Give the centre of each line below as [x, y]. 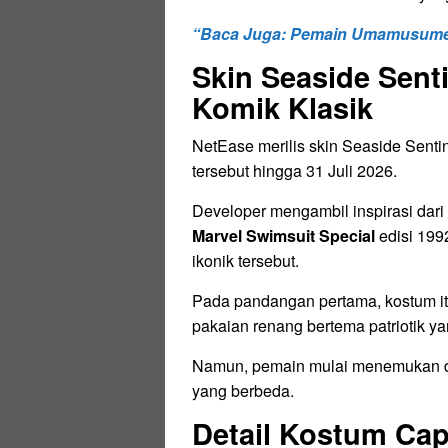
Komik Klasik [282, 107]
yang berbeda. [243, 390]
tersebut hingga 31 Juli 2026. [294, 170]
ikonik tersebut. [245, 260]
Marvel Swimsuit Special [283, 235]
